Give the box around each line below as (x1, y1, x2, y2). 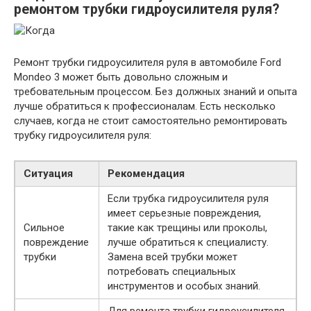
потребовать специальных (108, 264, 235, 278)
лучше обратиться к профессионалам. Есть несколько (14, 99, 276, 112)
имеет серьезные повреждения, (108, 206, 261, 219)
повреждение (24, 235, 89, 249)
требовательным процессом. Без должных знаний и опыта (14, 85, 297, 98)
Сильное (24, 221, 65, 234)
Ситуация (24, 167, 73, 180)
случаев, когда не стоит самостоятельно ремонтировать (14, 114, 287, 127)
